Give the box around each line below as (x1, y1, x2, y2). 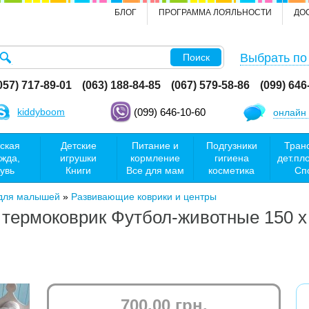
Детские (60, 139, 97, 151)
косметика (208, 164, 255, 176)
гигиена (214, 152, 249, 163)
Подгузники (206, 139, 257, 151)
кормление (130, 152, 180, 163)
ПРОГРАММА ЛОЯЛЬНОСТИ (159, 8, 272, 17)
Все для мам (126, 164, 184, 176)
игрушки (60, 152, 97, 163)
